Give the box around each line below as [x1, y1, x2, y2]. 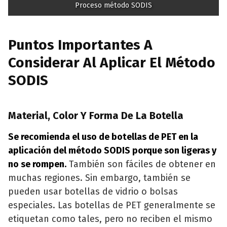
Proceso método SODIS [75, 1, 152, 10]
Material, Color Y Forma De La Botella [8, 109, 183, 122]
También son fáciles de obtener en [66, 159, 216, 170]
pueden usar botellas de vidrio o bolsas [8, 186, 178, 198]
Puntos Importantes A [8, 36, 153, 54]
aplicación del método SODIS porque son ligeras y [8, 145, 216, 157]
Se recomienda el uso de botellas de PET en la [8, 131, 198, 143]
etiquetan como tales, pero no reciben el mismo [8, 213, 212, 225]
